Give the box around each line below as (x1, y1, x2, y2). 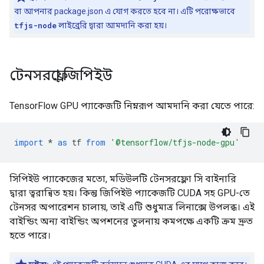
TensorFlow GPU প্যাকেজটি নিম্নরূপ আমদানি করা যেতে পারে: (9, 100, 255, 111)
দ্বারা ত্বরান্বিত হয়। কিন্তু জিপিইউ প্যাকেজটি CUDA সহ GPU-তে (9, 187, 250, 199)
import (14, 137, 43, 148)
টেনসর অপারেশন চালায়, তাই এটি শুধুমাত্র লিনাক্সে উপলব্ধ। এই (9, 202, 255, 213)
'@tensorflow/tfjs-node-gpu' (110, 137, 240, 148)
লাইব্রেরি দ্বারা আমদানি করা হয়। (57, 21, 167, 30)
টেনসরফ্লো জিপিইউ (9, 67, 113, 84)
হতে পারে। (9, 230, 51, 241)
